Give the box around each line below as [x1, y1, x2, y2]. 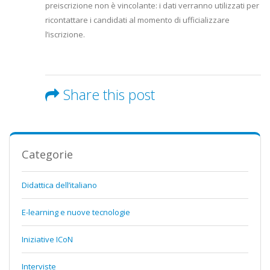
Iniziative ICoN [22, 234, 73, 245]
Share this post [63, 85, 155, 105]
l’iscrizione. [45, 29, 85, 40]
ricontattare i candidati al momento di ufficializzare [45, 14, 230, 26]
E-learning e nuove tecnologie [22, 207, 130, 218]
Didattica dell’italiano [22, 180, 97, 191]
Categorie [22, 147, 73, 162]
